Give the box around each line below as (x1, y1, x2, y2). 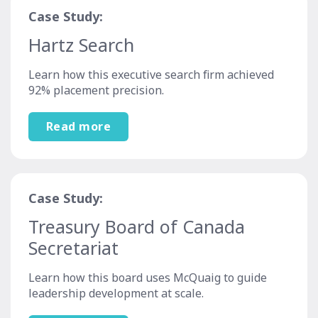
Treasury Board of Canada (28, 214, 245, 239)
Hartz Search (28, 33, 134, 57)
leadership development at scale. (28, 285, 204, 302)
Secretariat (28, 236, 119, 261)
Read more (46, 119, 111, 135)
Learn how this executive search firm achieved (28, 67, 274, 83)
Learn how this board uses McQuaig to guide (28, 270, 267, 286)
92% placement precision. (28, 82, 164, 99)
